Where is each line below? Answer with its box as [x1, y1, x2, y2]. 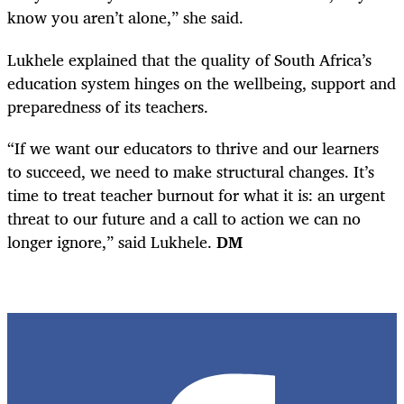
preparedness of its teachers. [7, 92, 208, 120]
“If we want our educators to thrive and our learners [7, 133, 379, 161]
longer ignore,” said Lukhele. [7, 227, 216, 255]
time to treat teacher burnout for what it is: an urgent [7, 180, 385, 208]
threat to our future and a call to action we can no [7, 204, 361, 232]
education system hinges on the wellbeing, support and [7, 69, 396, 96]
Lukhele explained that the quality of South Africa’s [7, 45, 372, 73]
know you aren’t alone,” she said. [7, 4, 243, 32]
